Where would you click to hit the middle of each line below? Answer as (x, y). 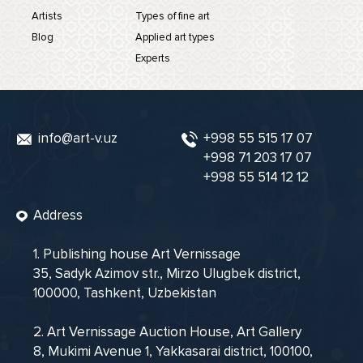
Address (58, 216)
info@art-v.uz (78, 138)
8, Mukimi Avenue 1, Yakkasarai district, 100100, (173, 352)
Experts (152, 58)
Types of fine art (172, 16)
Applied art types (175, 37)
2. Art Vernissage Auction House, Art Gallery (167, 332)
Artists (47, 16)
